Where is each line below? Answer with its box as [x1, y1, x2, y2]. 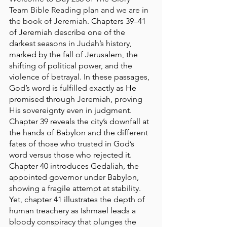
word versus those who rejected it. [9, 150, 134, 160]
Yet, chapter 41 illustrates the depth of [9, 195, 147, 204]
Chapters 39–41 [91, 16, 148, 26]
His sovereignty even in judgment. [9, 105, 134, 115]
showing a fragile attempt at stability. [9, 183, 143, 193]
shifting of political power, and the [9, 61, 134, 70]
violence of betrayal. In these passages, [9, 72, 152, 82]
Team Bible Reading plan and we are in [9, 5, 150, 15]
